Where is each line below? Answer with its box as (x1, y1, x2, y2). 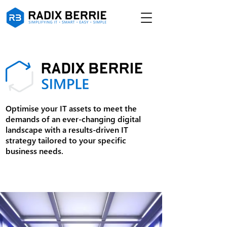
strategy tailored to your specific (6, 135, 126, 145)
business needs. (6, 145, 63, 156)
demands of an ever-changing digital (6, 113, 141, 124)
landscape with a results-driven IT (6, 124, 128, 135)
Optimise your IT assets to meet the (6, 103, 137, 113)
